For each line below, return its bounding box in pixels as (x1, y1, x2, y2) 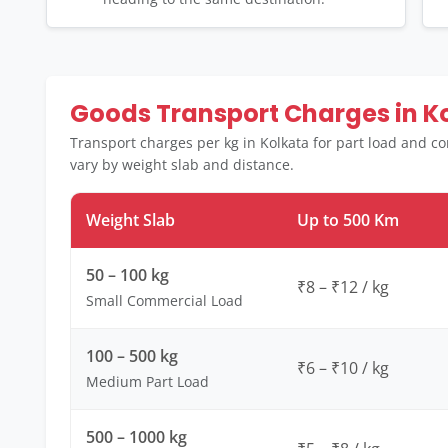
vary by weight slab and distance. (70, 155, 294, 174)
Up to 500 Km (297, 209, 399, 231)
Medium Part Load (86, 372, 209, 391)
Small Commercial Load (86, 291, 243, 310)
